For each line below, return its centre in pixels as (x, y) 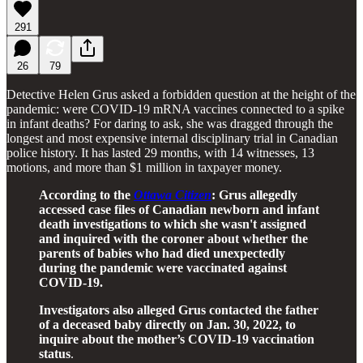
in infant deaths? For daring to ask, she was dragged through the (170, 123)
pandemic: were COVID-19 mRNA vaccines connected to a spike (175, 109)
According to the (86, 194)
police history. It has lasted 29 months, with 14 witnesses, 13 (160, 152)
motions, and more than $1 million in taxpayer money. (144, 167)
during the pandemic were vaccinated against (163, 267)
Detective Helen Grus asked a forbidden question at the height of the (181, 94)
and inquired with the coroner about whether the (173, 238)
